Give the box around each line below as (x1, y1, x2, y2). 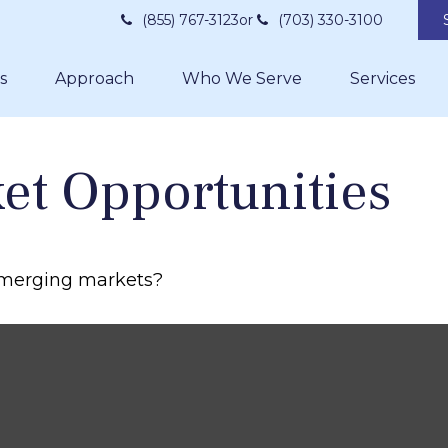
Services (350, 69, 415, 89)
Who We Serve (182, 69, 302, 89)
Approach (55, 69, 134, 89)
